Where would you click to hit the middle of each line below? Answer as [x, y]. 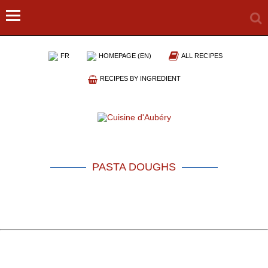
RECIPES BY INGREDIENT [140, 79]
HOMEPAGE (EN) [125, 56]
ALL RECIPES [202, 56]
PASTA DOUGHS [134, 167]
